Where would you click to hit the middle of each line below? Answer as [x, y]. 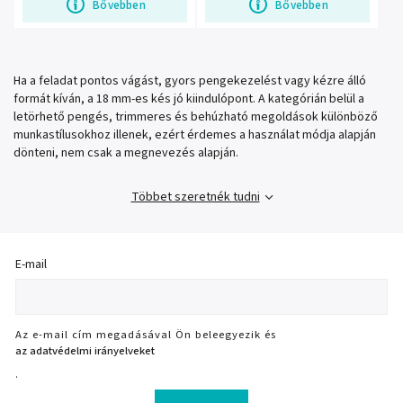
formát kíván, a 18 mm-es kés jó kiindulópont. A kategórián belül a [189, 99]
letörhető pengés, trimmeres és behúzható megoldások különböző [196, 117]
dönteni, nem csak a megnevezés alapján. [126, 153]
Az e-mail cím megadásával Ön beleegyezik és [146, 334]
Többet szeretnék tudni [195, 197]
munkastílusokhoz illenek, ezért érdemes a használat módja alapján [195, 135]
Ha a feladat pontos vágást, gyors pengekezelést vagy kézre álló [190, 81]
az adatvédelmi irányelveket [85, 350]
